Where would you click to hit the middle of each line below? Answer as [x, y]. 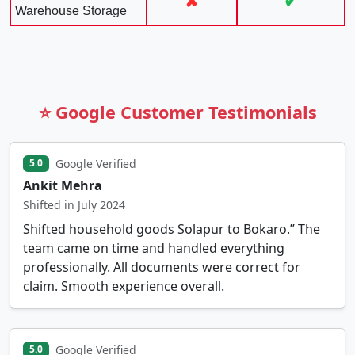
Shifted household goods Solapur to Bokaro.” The [172, 229]
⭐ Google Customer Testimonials [177, 112]
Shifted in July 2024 [74, 204]
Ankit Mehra [63, 185]
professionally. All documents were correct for [162, 267]
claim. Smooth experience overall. [124, 286]
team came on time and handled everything [154, 248]
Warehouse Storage [71, 10]
